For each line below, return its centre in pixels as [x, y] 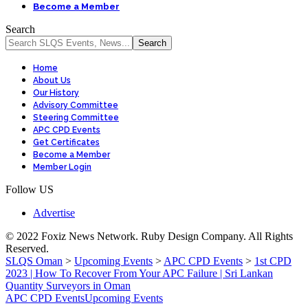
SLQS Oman [34, 261]
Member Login [62, 167]
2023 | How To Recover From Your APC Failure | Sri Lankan [139, 273]
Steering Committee [76, 118]
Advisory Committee [76, 105]
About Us [52, 80]
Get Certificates [66, 142]
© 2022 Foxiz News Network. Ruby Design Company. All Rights [149, 236]
